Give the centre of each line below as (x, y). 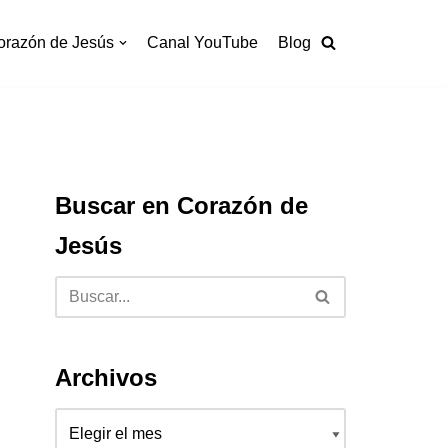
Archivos (106, 377)
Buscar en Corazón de (181, 205)
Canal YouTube (202, 43)
